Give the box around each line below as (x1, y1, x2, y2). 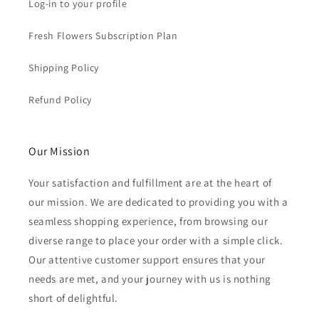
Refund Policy (28, 93, 92, 107)
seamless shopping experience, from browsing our (28, 214, 268, 229)
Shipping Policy (28, 61, 99, 75)
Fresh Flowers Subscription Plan (28, 29, 178, 43)
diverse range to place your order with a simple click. (28, 234, 283, 248)
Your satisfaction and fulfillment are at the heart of (28, 176, 272, 190)
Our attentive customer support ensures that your (28, 253, 266, 267)
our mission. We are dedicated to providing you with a (28, 195, 288, 209)
